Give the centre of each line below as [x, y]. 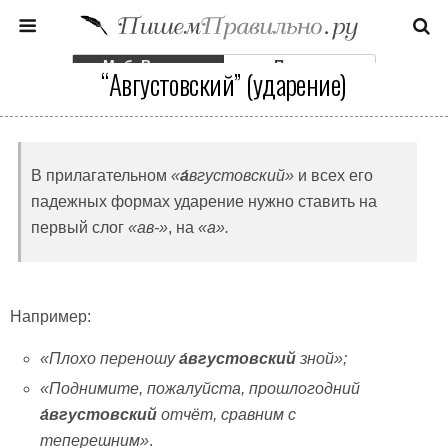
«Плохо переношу [110, 358]
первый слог [77, 227]
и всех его [333, 175]
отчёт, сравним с [227, 415]
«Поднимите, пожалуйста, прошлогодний [200, 389]
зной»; [322, 358]
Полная [299, 65]
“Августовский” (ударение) [224, 84]
